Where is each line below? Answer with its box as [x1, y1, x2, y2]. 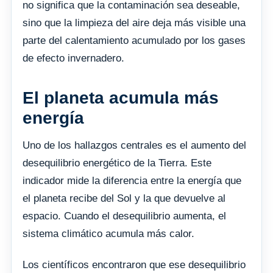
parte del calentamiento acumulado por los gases [23, 34, 246, 46]
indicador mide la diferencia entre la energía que [23, 174, 241, 186]
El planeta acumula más [23, 88, 219, 107]
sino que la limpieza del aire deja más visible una [23, 16, 246, 29]
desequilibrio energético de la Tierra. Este [23, 157, 211, 169]
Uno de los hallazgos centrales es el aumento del [23, 139, 246, 151]
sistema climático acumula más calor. [23, 227, 194, 239]
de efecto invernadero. [23, 52, 124, 64]
